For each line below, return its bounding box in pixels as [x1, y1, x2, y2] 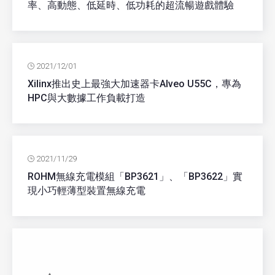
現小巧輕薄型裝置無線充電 [28, 184, 145, 196]
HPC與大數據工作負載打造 [28, 91, 145, 104]
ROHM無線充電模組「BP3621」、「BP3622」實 [28, 170, 242, 182]
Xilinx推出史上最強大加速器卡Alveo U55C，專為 [28, 77, 241, 90]
